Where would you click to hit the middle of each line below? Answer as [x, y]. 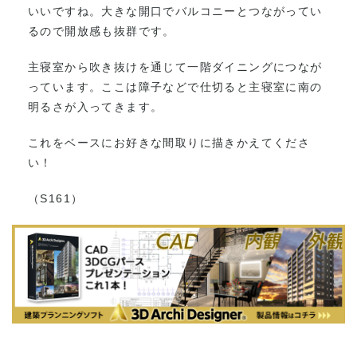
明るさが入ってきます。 [96, 107]
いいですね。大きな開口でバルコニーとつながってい [175, 12]
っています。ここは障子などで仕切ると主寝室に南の [175, 87]
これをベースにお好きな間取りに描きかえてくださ [169, 143]
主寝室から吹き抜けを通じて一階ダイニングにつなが [175, 67]
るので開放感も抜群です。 [102, 31]
